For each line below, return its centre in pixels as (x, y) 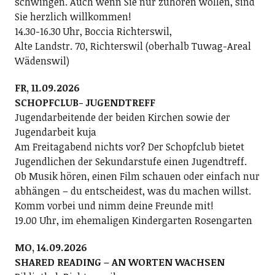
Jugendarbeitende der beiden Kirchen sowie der (122, 117)
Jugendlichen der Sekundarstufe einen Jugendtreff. (130, 161)
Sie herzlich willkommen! (73, 16)
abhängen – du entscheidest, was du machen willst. (133, 191)
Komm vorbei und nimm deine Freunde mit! (114, 205)
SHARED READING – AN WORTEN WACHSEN (119, 262)
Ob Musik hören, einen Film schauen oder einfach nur (137, 176)
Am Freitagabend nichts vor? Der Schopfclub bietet (129, 146)
